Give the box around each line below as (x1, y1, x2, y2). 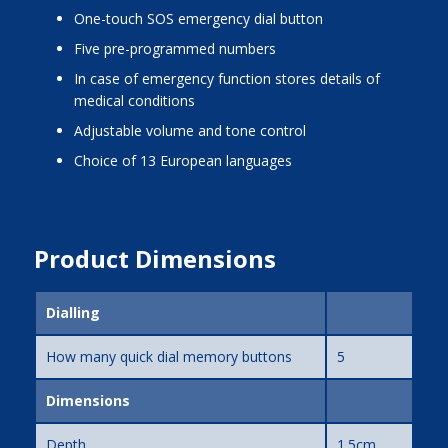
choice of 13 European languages (82, 151, 292, 171)
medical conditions (73, 91, 195, 111)
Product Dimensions (33, 242, 276, 276)
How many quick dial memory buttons (45, 347, 292, 367)
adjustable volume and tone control (82, 121, 306, 141)
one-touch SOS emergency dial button (84, 9, 323, 29)
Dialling (45, 303, 100, 323)
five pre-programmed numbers (81, 39, 276, 59)
